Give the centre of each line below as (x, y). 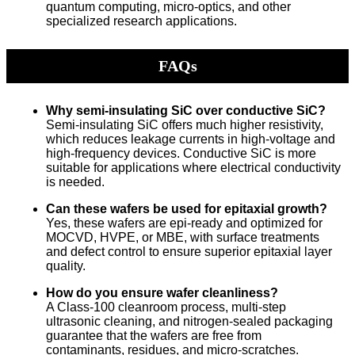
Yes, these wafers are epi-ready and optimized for (184, 223)
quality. (66, 266)
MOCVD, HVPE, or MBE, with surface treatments (183, 238)
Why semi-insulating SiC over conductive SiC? (186, 111)
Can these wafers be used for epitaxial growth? (187, 209)
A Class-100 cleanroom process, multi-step (166, 307)
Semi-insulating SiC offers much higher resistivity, (185, 125)
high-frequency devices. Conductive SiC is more (181, 154)
